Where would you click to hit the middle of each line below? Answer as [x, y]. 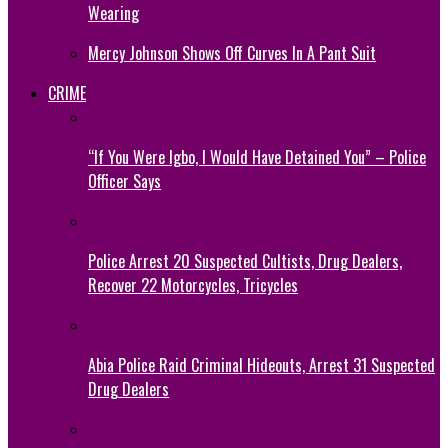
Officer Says [124, 180]
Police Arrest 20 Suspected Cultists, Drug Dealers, [245, 260]
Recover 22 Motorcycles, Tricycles [193, 284]
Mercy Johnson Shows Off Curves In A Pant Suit [232, 52]
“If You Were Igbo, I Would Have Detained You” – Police [257, 156]
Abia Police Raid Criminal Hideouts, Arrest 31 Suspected [261, 364]
